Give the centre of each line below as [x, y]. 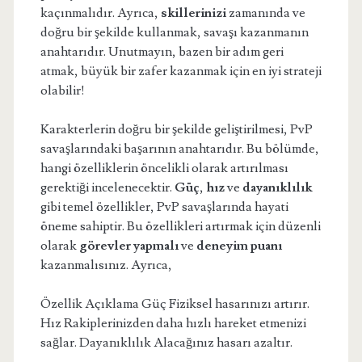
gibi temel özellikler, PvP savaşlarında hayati [164, 207]
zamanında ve [265, 13]
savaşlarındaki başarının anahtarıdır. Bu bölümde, [179, 149]
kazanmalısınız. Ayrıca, [106, 265]
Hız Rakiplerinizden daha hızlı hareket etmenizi [173, 323]
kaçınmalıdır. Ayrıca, [100, 13]
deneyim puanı [239, 246]
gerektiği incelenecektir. [107, 187]
